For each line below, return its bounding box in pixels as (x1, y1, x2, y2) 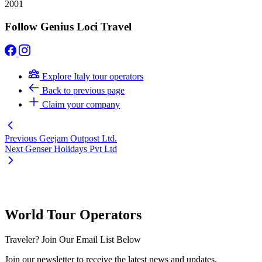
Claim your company (42, 99, 120, 109)
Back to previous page (42, 85, 125, 95)
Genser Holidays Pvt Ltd (25, 143, 117, 154)
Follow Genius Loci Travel (5, 20, 132, 33)
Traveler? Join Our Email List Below (5, 234, 141, 244)
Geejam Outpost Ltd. (39, 133, 117, 143)
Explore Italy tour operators (42, 71, 143, 81)
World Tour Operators (5, 206, 142, 222)
